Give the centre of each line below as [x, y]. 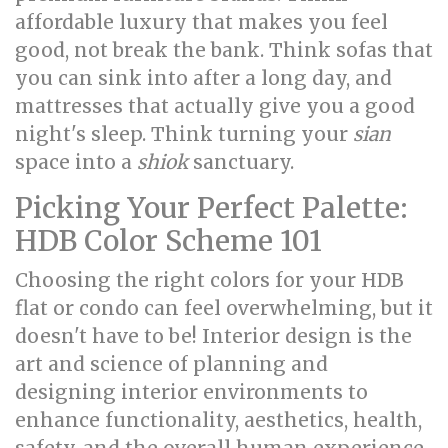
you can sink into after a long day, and [203, 78]
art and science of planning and [171, 364]
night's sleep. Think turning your [184, 134]
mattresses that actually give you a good [215, 106]
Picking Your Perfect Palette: [211, 208]
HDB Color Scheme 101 [168, 241]
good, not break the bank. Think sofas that [224, 50]
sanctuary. [241, 162]
